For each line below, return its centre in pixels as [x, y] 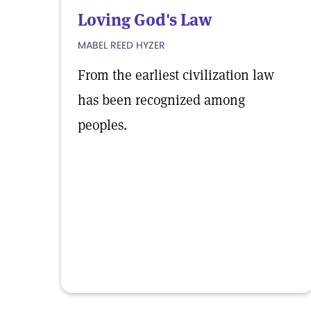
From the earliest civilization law [176, 75]
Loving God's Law [145, 20]
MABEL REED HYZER [121, 45]
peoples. [102, 125]
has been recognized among [161, 100]
